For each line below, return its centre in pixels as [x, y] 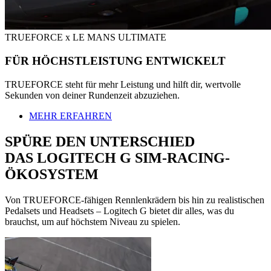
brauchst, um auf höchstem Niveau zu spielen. [93, 221]
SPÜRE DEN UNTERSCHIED [100, 141]
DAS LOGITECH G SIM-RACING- [117, 158]
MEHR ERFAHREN [70, 116]
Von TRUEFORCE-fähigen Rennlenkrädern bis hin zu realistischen [135, 200]
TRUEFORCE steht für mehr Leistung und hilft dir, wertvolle [123, 84]
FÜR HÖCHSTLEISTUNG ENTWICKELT [115, 61]
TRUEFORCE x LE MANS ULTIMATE [86, 38]
